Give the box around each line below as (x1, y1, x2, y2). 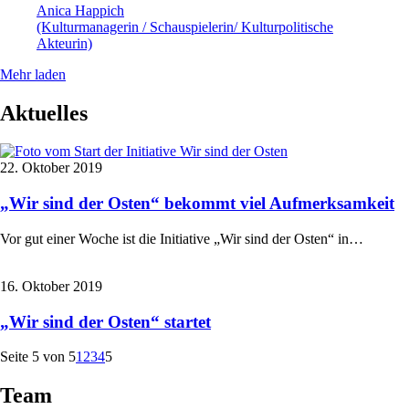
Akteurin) (37, 35, 92, 51)
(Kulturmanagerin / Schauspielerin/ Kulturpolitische (37, 18, 333, 35)
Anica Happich (37, 2, 124, 18)
